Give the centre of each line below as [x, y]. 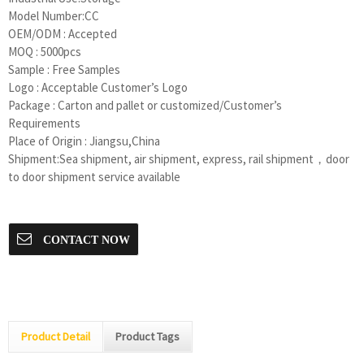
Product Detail [56, 336]
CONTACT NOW [85, 240]
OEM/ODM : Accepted [63, 34]
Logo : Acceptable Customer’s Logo [98, 87]
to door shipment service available [94, 177]
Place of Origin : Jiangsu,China [84, 141]
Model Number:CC [54, 16]
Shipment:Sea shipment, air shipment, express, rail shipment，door [179, 159]
